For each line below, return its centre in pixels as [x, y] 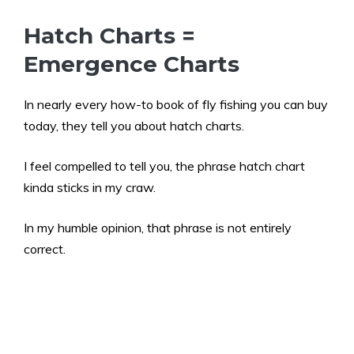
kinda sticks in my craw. [90, 188]
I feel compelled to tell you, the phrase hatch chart [164, 166]
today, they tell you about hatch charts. [136, 126]
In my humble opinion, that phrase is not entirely [158, 228]
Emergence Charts [132, 64]
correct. [45, 249]
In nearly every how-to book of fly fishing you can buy [176, 105]
